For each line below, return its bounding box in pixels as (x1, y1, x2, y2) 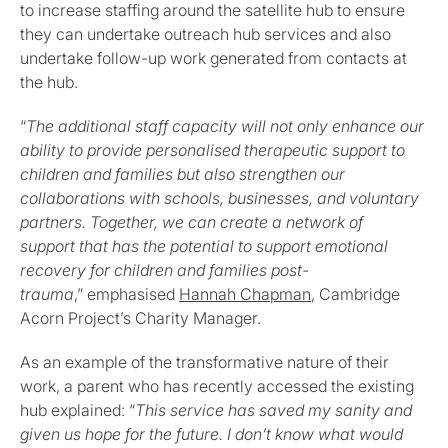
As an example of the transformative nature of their (20, 352, 389, 373)
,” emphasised (74, 284, 179, 305)
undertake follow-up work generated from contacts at (20, 48, 407, 69)
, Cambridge (311, 284, 400, 305)
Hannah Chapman (179, 284, 311, 305)
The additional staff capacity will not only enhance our (26, 116, 424, 137)
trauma (20, 284, 74, 305)
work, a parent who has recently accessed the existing (20, 376, 414, 397)
